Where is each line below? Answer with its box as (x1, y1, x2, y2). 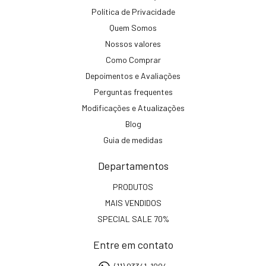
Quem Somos (109, 23, 157, 33)
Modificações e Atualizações (81, 103, 185, 113)
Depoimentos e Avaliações (85, 71, 180, 81)
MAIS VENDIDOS (104, 198, 161, 208)
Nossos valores (105, 39, 161, 49)
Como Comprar (105, 55, 161, 65)
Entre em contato (93, 238, 173, 251)
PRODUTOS (113, 182, 153, 192)
